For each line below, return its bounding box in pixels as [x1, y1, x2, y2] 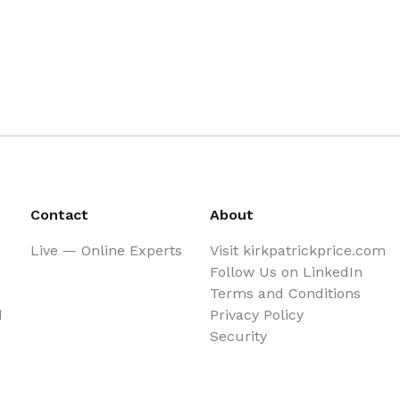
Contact [29, 206, 88, 224]
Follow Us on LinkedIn [209, 263, 362, 281]
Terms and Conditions [209, 285, 361, 303]
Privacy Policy [209, 306, 304, 324]
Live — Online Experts [29, 242, 182, 260]
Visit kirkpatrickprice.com [209, 242, 386, 260]
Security [209, 328, 267, 346]
